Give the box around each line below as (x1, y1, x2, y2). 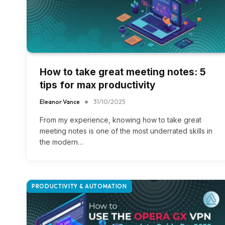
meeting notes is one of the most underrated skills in (40, 127, 212, 136)
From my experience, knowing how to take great (40, 116, 201, 125)
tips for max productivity (40, 79, 155, 91)
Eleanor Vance (40, 98, 80, 106)
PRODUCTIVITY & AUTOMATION (32, 183, 127, 190)
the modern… (40, 138, 83, 147)
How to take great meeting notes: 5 (40, 66, 206, 78)
